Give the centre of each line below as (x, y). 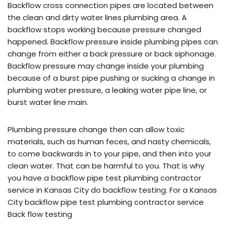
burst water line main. (48, 102)
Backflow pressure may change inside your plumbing (106, 66)
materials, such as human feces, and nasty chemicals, (109, 141)
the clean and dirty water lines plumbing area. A (97, 17)
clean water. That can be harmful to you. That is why (106, 165)
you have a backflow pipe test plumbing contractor (104, 178)
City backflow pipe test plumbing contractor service (106, 202)
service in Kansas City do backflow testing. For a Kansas (112, 190)
